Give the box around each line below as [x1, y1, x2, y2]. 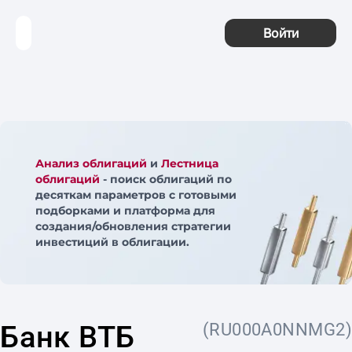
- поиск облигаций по [100, 172, 232, 186]
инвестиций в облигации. [35, 235, 189, 249]
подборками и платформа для [35, 203, 215, 218]
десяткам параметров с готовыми [35, 188, 236, 202]
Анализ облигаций [35, 156, 147, 170]
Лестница [161, 156, 218, 170]
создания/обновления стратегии [35, 219, 231, 233]
